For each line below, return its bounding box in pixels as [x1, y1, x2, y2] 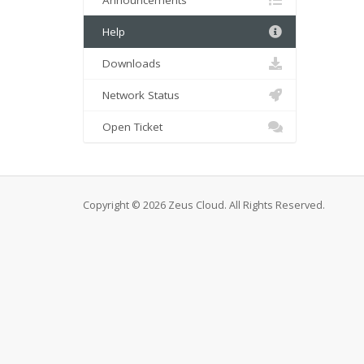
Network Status [96, 88, 180, 102]
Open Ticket [96, 119, 162, 134]
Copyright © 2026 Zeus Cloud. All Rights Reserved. [83, 198, 325, 212]
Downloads [96, 56, 161, 71]
